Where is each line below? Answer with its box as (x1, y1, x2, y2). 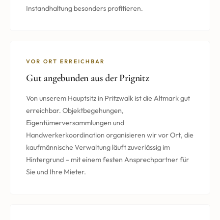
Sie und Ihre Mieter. (26, 167, 86, 176)
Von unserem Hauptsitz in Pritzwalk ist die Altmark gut (26, 93, 190, 103)
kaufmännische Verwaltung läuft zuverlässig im (26, 142, 170, 152)
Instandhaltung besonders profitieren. (26, 3, 143, 13)
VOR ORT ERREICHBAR (26, 57, 105, 65)
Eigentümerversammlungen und (26, 118, 124, 127)
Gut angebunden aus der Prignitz (26, 72, 149, 84)
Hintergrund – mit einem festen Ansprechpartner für (26, 155, 189, 164)
